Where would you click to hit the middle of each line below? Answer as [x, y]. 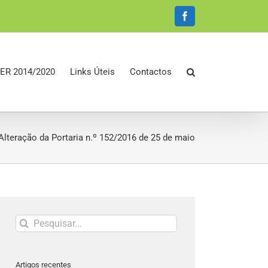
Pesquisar [38, 221]
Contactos [151, 72]
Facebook [202, 20]
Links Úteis [92, 72]
